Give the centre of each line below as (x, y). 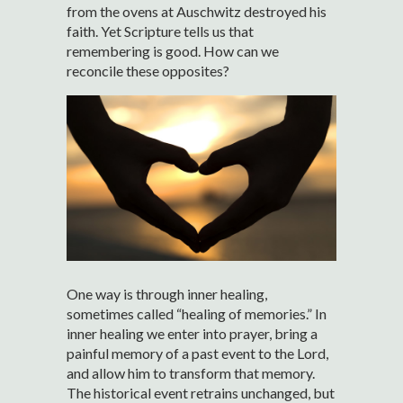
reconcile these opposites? (148, 71)
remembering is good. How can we (173, 51)
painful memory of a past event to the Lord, (197, 354)
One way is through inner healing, (167, 294)
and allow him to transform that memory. (191, 373)
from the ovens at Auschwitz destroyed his (197, 12)
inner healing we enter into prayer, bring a (192, 334)
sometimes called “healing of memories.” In (197, 314)
